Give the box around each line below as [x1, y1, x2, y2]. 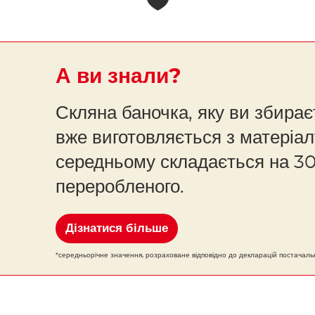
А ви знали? [55, 66, 181, 88]
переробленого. [55, 178, 184, 197]
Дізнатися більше [65, 222, 168, 235]
